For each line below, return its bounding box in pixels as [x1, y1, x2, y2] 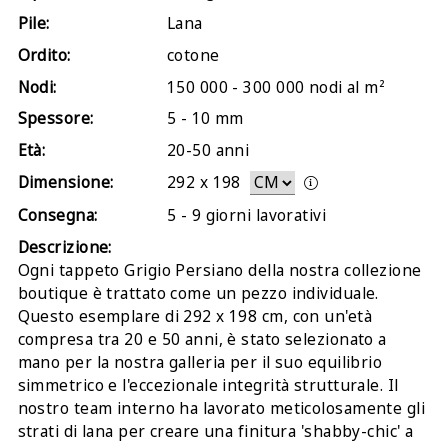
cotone [166, 44, 220, 66]
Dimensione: [17, 172, 114, 194]
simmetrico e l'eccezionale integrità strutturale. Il [17, 374, 399, 396]
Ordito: [17, 44, 71, 66]
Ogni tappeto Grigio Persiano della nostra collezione [17, 259, 422, 281]
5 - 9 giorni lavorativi [166, 204, 327, 226]
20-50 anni [166, 140, 250, 162]
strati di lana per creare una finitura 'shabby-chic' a [17, 420, 414, 442]
